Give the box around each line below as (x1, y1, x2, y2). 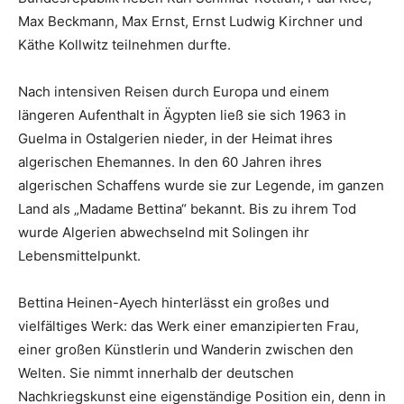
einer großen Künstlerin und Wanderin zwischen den (18, 341, 353, 359)
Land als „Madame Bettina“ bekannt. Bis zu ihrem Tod (18, 200, 356, 218)
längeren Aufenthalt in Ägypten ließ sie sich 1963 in (18, 106, 346, 124)
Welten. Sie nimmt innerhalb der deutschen (18, 364, 294, 382)
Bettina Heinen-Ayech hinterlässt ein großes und (18, 294, 329, 312)
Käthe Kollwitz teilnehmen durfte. (18, 36, 231, 54)
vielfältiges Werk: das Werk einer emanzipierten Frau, (18, 317, 359, 335)
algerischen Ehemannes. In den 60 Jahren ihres (18, 153, 322, 171)
